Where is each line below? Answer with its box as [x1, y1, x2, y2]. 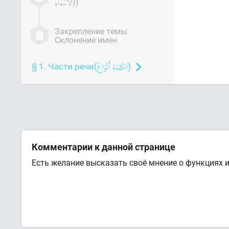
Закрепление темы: [55, 26, 129, 36]
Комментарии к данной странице [32, 141, 175, 153]
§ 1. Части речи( [32, 60, 97, 72]
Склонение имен [55, 34, 117, 45]
